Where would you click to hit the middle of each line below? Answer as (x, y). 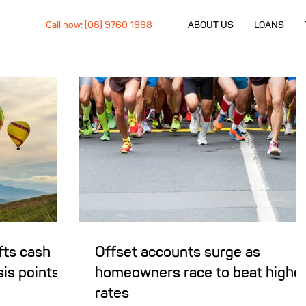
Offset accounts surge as (178, 252)
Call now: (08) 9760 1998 (99, 25)
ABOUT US (211, 25)
